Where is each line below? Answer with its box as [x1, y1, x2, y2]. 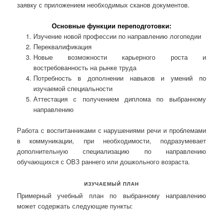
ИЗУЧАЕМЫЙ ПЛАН [84, 180, 139, 188]
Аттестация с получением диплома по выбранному [33, 94, 206, 104]
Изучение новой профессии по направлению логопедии [33, 31, 201, 41]
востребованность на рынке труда [33, 62, 136, 72]
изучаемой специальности [33, 83, 112, 93]
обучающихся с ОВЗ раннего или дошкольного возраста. [17, 156, 191, 166]
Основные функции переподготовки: [52, 20, 171, 30]
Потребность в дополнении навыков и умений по [33, 73, 206, 83]
